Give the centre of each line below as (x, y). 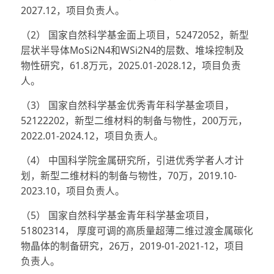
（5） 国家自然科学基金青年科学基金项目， (117, 216)
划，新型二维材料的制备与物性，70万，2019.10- (128, 176)
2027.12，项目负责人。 (72, 11)
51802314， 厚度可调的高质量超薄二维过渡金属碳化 (137, 231)
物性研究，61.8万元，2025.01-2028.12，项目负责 (131, 66)
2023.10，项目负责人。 (72, 191)
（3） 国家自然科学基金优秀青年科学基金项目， (127, 106)
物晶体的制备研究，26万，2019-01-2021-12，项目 (132, 246)
